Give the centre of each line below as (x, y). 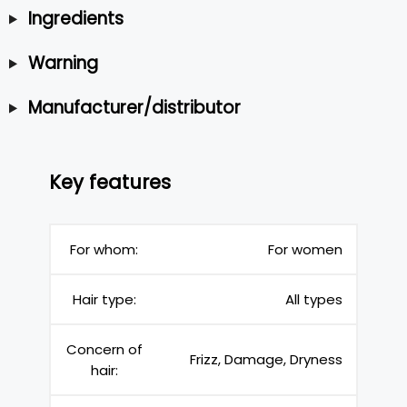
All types (314, 299)
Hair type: (104, 299)
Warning (63, 63)
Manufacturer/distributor (134, 107)
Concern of (104, 349)
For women (305, 249)
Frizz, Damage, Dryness (266, 359)
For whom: (104, 249)
